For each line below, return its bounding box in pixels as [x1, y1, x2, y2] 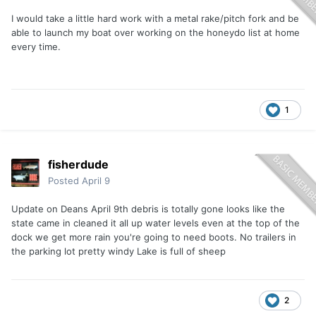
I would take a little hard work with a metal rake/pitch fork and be [11, 13, 299, 25]
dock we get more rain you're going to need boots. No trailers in [11, 231, 296, 243]
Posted [48, 175, 82, 187]
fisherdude [48, 157, 109, 172]
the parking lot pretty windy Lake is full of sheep [11, 245, 226, 257]
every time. [11, 41, 63, 53]
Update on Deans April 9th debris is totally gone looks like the [11, 203, 285, 215]
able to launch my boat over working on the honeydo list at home [11, 27, 300, 39]
